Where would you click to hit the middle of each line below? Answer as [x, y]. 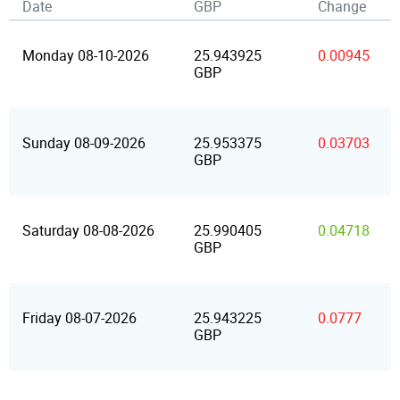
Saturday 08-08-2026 [88, 231]
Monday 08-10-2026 [86, 56]
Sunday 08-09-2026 [84, 143]
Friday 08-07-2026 [79, 318]
